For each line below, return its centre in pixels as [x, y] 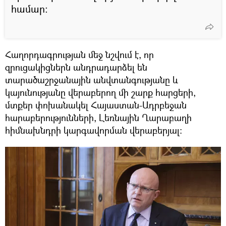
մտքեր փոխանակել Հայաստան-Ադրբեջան [96, 105]
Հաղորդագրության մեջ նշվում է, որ [79, 54]
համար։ [30, 9]
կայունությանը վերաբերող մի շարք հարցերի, [100, 92]
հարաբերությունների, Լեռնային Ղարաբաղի [98, 117]
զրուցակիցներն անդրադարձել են [76, 67]
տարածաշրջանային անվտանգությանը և [92, 79]
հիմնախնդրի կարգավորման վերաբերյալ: [94, 130]
